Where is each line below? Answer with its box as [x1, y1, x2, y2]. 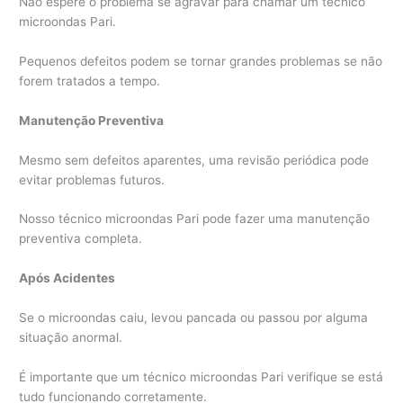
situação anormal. [19, 330, 123, 345]
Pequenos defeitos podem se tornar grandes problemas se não [19, 53, 383, 68]
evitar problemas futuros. [19, 172, 166, 187]
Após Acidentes [19, 271, 116, 286]
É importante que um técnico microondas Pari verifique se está [19, 370, 384, 385]
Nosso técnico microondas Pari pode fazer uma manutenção [19, 211, 371, 227]
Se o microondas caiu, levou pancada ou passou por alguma [19, 310, 369, 326]
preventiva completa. [19, 231, 143, 246]
